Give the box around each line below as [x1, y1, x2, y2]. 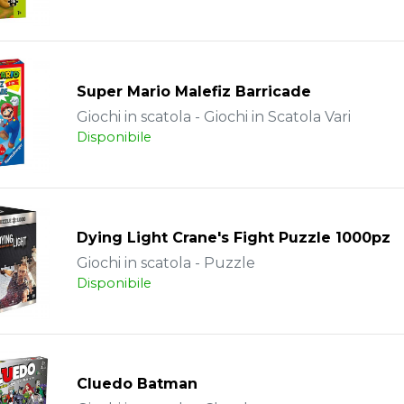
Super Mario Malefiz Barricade [76, 82, 311, 100]
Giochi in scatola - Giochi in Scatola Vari [76, 107, 351, 125]
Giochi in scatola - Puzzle [76, 254, 255, 272]
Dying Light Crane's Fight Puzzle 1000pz [76, 229, 390, 247]
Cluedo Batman [76, 375, 197, 393]
